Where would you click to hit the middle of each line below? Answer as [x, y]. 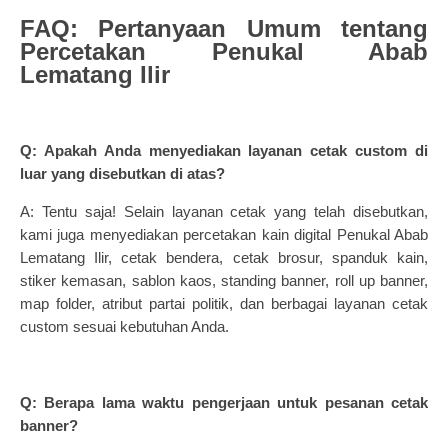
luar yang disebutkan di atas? [122, 173]
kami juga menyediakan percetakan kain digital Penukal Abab [224, 234]
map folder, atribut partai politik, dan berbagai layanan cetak [224, 303]
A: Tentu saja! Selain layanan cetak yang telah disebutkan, [224, 211]
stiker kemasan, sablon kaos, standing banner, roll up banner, [224, 280]
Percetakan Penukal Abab [224, 51]
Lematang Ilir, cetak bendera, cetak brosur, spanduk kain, [224, 257]
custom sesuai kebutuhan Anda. [124, 326]
